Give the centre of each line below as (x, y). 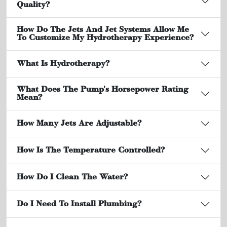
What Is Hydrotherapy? (63, 64)
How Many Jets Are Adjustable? (79, 124)
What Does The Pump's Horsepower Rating (103, 90)
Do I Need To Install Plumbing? (79, 204)
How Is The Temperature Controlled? (91, 151)
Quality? (33, 5)
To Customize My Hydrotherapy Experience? (105, 38)
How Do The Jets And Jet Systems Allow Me (103, 30)
